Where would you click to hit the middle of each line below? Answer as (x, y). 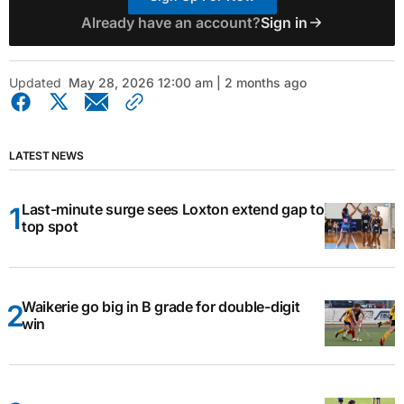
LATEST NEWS (46, 155)
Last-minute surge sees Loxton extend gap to (173, 210)
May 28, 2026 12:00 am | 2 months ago (188, 82)
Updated (35, 82)
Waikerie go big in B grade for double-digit (161, 307)
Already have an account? (170, 22)
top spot (50, 227)
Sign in (284, 22)
